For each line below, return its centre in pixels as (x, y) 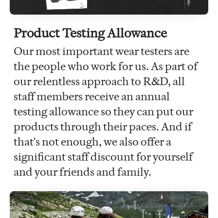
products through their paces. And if (103, 126)
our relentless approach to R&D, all (99, 81)
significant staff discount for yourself (103, 156)
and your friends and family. (82, 172)
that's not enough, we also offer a (92, 141)
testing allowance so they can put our (103, 111)
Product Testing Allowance (90, 33)
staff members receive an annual (92, 96)
